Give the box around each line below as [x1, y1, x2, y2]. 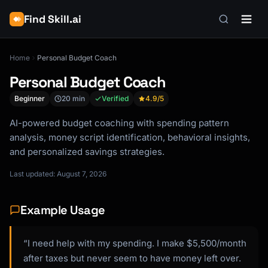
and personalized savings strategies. [10, 146, 165, 157]
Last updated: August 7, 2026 [10, 169, 106, 178]
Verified [102, 94, 129, 103]
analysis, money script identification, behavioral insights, [10, 132, 250, 143]
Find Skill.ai [24, 13, 81, 26]
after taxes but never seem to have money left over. [23, 252, 241, 264]
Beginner [14, 94, 45, 103]
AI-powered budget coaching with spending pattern [10, 117, 229, 129]
